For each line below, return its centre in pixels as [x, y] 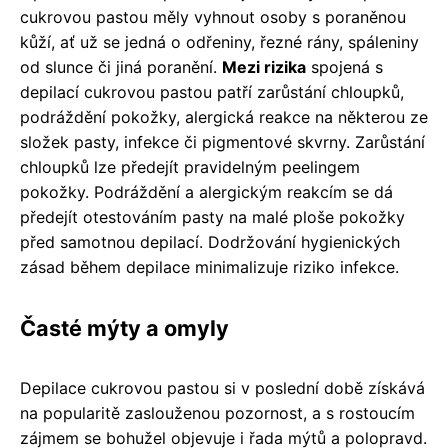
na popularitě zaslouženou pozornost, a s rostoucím [217, 412]
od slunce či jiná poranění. [121, 66]
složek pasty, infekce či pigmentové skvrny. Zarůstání [222, 141]
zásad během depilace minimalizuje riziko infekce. [209, 266]
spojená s [344, 66]
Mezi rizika [264, 66]
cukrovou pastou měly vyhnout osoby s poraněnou [213, 16]
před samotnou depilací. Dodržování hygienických [210, 241]
